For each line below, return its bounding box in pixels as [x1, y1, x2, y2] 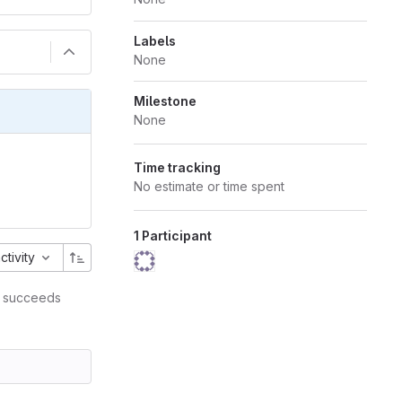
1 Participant [133, 228, 212, 243]
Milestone [133, 93, 197, 109]
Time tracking [133, 160, 221, 175]
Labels [133, 33, 176, 48]
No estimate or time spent [133, 179, 284, 194]
